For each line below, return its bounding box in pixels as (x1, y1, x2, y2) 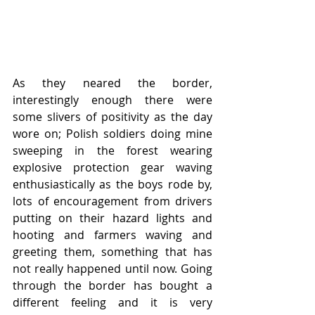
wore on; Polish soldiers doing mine (13, 126, 212, 142)
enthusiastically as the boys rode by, (13, 176, 212, 193)
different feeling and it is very (13, 295, 212, 311)
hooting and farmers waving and (13, 227, 212, 243)
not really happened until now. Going (13, 261, 212, 277)
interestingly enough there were (13, 92, 212, 108)
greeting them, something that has (13, 244, 212, 260)
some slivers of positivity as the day (13, 109, 212, 125)
